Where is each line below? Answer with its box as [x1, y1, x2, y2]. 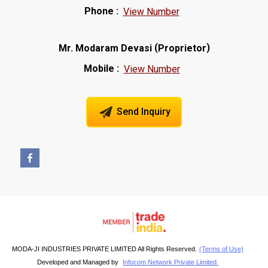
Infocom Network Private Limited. [123, 258, 218, 266]
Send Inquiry [114, 105, 170, 117]
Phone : [84, 5, 118, 17]
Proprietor [157, 42, 206, 54]
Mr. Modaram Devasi [58, 42, 152, 54]
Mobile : [83, 62, 119, 74]
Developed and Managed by [37, 258, 120, 266]
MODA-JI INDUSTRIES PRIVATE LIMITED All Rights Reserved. [12, 245, 197, 252]
